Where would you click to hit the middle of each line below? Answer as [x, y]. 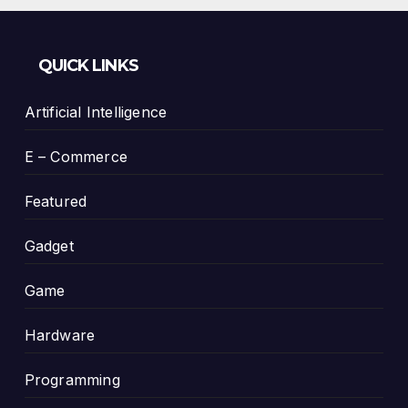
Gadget [49, 246]
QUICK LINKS [88, 66]
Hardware [60, 335]
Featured [56, 201]
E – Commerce [76, 157]
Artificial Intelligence [96, 112]
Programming [72, 380]
